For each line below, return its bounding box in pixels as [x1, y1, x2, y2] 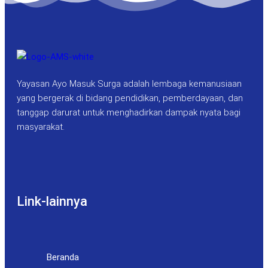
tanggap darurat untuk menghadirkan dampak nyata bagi [17, 107, 240, 118]
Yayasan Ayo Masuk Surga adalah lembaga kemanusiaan [17, 78, 242, 90]
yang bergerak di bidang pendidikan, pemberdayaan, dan [17, 93, 243, 104]
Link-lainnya [17, 193, 87, 209]
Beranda [47, 251, 79, 263]
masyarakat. [17, 121, 65, 133]
